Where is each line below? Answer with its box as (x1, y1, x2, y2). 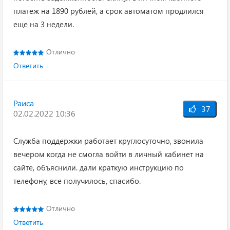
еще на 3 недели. (13, 19, 74, 29)
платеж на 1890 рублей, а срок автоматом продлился (13, 6, 204, 16)
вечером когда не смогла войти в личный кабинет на (13, 149, 204, 159)
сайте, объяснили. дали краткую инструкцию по (13, 162, 184, 172)
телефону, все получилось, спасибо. (13, 176, 141, 186)
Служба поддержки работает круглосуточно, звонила (13, 136, 203, 146)
